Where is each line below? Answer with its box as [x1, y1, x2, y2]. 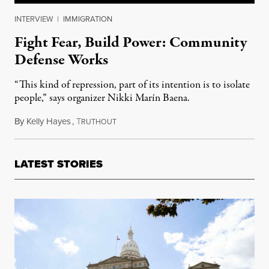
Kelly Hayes [26, 115, 71, 128]
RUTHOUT [81, 116, 116, 127]
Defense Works [14, 49, 108, 71]
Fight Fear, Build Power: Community [14, 32, 247, 54]
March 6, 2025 [116, 115, 169, 128]
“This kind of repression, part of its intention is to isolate [14, 77, 250, 93]
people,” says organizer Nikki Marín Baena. [14, 91, 190, 106]
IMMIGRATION [63, 13, 112, 25]
